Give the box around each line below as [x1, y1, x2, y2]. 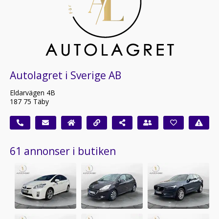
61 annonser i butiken [10, 144, 116, 158]
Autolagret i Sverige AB [10, 68, 121, 82]
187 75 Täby [10, 96, 49, 106]
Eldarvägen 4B [10, 88, 55, 97]
